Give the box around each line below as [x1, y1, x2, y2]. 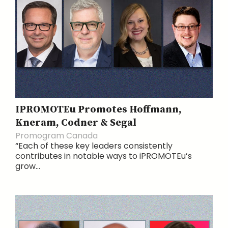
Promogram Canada [15, 129, 98, 141]
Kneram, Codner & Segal [15, 116, 136, 129]
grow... [15, 160, 40, 172]
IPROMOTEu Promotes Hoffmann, [15, 103, 182, 116]
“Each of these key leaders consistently [15, 139, 173, 152]
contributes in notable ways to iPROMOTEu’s [15, 150, 192, 162]
